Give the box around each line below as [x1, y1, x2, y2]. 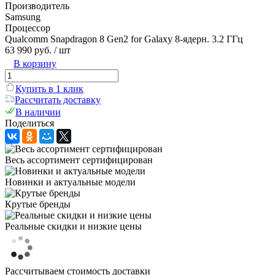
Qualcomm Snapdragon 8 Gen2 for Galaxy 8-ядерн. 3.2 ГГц [5, 33, 243, 44]
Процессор [5, 22, 50, 33]
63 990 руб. [5, 44, 52, 55]
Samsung [5, 11, 41, 22]
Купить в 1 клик [15, 83, 83, 94]
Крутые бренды [5, 198, 71, 209]
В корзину [14, 58, 56, 69]
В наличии [15, 106, 61, 117]
